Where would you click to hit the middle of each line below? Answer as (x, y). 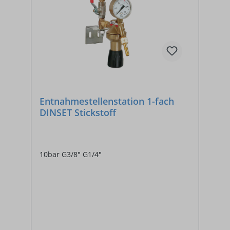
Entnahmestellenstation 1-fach (107, 101)
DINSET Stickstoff (78, 112)
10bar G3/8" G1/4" (71, 154)
